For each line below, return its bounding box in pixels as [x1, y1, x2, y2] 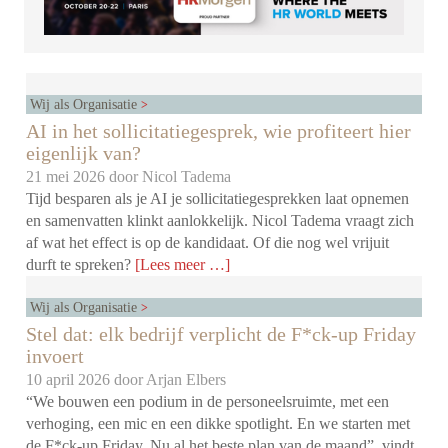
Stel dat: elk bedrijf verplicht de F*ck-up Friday [26, 323, 417, 346]
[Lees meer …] [135, 256, 231, 274]
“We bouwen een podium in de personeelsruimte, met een [26, 393, 390, 411]
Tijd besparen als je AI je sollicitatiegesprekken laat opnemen [26, 190, 410, 208]
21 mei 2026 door [26, 168, 143, 186]
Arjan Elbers [146, 371, 227, 389]
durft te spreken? [26, 256, 136, 274]
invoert [26, 345, 85, 368]
